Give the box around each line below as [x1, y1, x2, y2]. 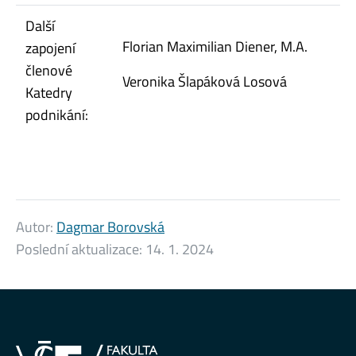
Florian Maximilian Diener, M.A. [122, 35, 308, 57]
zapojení [25, 37, 75, 59]
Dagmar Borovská [56, 215, 164, 238]
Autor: [16, 215, 56, 238]
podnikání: [25, 103, 88, 126]
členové [25, 59, 72, 81]
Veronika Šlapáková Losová [122, 70, 287, 92]
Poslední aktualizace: [16, 238, 145, 260]
